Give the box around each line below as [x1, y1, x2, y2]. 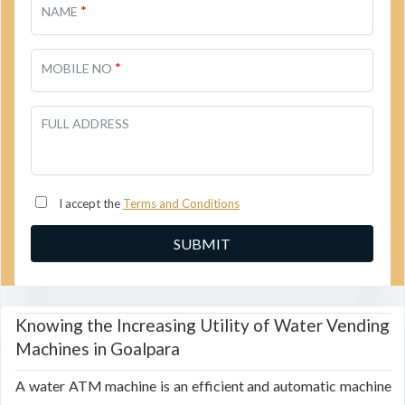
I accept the [56, 196, 123, 211]
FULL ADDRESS [42, 116, 129, 131]
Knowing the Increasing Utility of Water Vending [15, 315, 390, 335]
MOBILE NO [42, 61, 115, 76]
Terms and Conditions [123, 196, 240, 211]
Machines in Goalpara [15, 338, 180, 359]
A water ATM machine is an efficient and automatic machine [15, 377, 391, 394]
